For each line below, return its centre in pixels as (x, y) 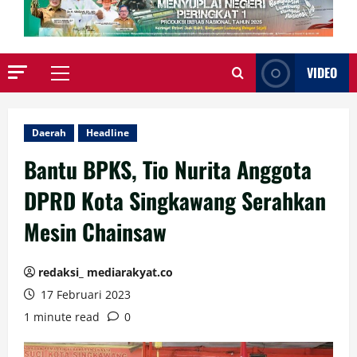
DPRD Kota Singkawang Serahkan (175, 201)
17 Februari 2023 (84, 295)
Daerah (49, 133)
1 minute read (62, 317)
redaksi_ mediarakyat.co (106, 273)
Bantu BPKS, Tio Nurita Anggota (168, 170)
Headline (108, 133)
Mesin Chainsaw (95, 232)
